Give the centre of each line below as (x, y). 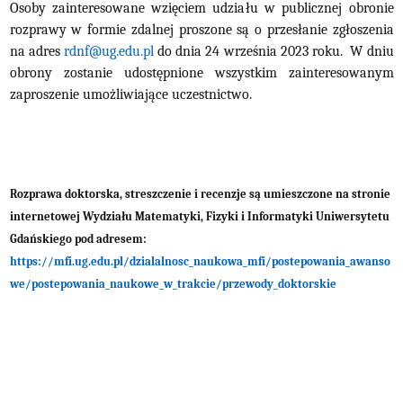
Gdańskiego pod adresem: (78, 238)
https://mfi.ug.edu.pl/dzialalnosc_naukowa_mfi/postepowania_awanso (200, 261)
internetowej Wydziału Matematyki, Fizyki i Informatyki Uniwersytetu (199, 216)
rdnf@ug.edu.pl (108, 51)
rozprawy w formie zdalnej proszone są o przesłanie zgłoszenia (201, 29)
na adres (36, 51)
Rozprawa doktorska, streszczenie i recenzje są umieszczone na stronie (200, 193)
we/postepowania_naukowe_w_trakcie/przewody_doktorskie (173, 283)
